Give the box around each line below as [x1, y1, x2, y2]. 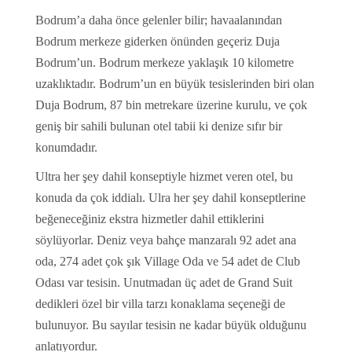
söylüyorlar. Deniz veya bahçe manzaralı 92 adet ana [35, 233, 296, 247]
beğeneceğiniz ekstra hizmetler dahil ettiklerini [35, 212, 264, 226]
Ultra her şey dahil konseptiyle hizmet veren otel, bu [35, 170, 293, 184]
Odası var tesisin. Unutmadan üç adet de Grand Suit [35, 276, 292, 290]
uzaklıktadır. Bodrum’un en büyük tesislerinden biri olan [35, 77, 314, 91]
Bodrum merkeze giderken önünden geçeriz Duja [35, 35, 280, 49]
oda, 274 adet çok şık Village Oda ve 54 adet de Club [35, 255, 300, 269]
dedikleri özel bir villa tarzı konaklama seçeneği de [35, 297, 285, 311]
